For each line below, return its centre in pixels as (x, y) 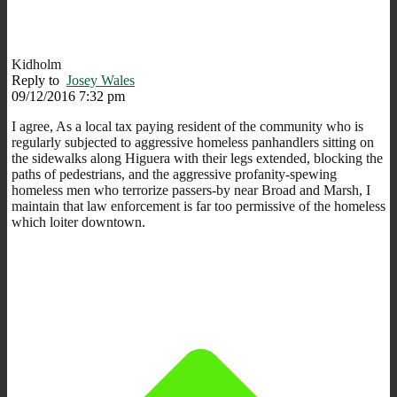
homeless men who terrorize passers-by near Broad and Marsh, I (191, 190)
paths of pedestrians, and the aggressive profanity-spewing (174, 174)
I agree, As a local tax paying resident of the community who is (187, 126)
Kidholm (36, 64)
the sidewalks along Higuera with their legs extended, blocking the (197, 158)
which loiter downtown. (78, 222)
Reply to (39, 80)
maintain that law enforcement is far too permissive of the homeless (198, 206)
